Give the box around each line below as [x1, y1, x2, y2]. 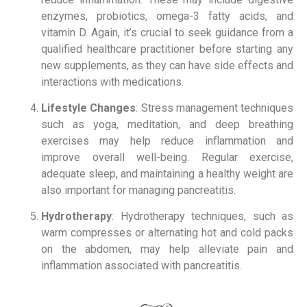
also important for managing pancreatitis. [41, 183, 236, 197]
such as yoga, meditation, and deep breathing [41, 117, 293, 131]
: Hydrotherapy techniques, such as [112, 210, 293, 223]
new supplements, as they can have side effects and [41, 58, 293, 72]
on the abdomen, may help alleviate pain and [41, 243, 293, 256]
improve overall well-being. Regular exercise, [41, 150, 293, 164]
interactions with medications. [41, 75, 184, 88]
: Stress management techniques [136, 101, 293, 114]
